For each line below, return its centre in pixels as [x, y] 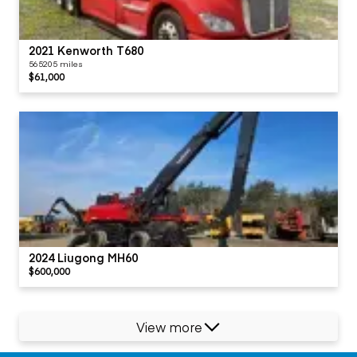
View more [169, 326]
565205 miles [55, 63]
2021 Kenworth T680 [86, 50]
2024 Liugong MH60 [83, 257]
